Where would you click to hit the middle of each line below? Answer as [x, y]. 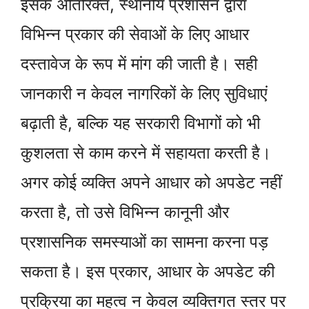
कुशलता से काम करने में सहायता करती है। [146, 152]
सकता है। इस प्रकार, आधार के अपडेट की [148, 271]
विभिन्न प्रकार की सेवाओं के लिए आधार [135, 34]
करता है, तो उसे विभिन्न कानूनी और [125, 212]
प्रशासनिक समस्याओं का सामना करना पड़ [144, 241]
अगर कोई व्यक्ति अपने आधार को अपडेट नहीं [151, 182]
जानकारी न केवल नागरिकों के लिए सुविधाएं [144, 93]
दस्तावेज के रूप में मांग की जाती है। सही [139, 63]
